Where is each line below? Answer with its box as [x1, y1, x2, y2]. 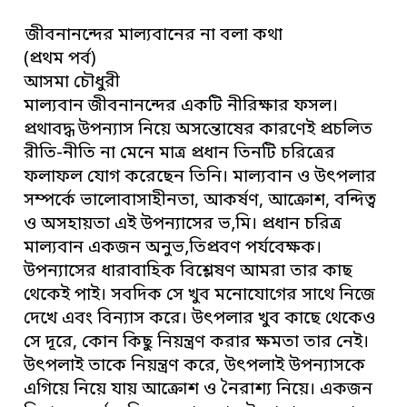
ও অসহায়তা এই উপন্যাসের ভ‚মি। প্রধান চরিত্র [24, 213, 342, 237]
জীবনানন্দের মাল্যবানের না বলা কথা [25, 25, 283, 48]
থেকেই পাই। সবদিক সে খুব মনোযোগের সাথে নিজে [24, 284, 376, 308]
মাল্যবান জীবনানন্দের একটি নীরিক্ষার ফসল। [24, 95, 339, 119]
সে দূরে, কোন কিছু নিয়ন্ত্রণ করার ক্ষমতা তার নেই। [24, 332, 370, 355]
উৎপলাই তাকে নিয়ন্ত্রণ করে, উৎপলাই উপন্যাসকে [24, 355, 366, 379]
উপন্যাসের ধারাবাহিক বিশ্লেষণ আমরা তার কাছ [24, 261, 353, 284]
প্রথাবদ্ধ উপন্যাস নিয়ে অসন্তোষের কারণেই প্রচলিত [24, 119, 373, 143]
